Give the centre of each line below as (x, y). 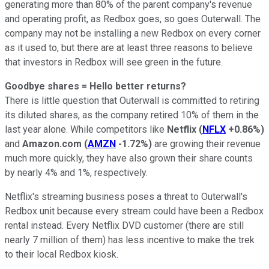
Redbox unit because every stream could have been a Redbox (134, 211)
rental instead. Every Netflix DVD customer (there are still (124, 225)
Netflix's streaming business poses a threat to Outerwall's (126, 196)
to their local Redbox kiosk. (62, 254)
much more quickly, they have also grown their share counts (129, 158)
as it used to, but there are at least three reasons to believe (129, 47)
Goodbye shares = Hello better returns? (95, 86)
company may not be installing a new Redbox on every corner (133, 33)
